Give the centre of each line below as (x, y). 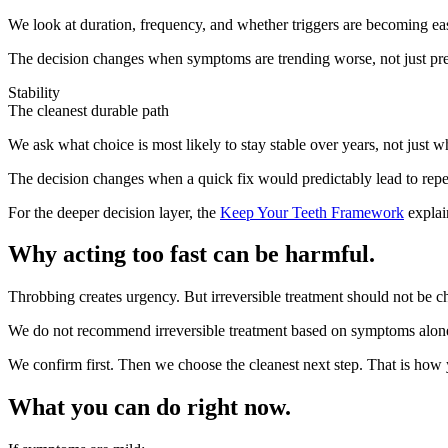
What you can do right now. (149, 407)
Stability (34, 92)
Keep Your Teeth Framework (312, 212)
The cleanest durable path (88, 110)
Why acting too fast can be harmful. (191, 254)
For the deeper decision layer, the (112, 212)
